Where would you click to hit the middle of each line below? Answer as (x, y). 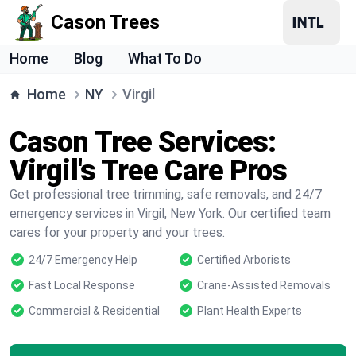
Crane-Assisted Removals (264, 285)
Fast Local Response (82, 285)
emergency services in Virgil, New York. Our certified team (170, 213)
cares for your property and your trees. (117, 232)
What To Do (165, 58)
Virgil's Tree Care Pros (149, 171)
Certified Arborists (244, 260)
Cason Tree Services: (143, 142)
